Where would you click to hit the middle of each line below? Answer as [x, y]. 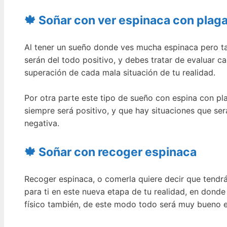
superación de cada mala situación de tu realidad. [120, 72]
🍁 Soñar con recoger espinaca [110, 152]
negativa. [42, 123]
